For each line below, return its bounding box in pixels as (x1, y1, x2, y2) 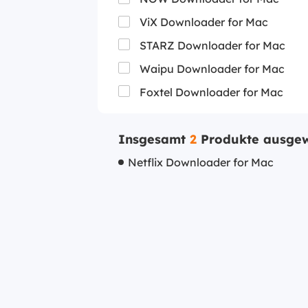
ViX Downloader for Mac (140, 15, 268, 30)
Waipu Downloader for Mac (140, 61, 285, 76)
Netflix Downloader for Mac (128, 155, 274, 169)
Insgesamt (118, 131, 190, 147)
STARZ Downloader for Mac (140, 38, 285, 52)
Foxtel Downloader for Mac (140, 85, 283, 99)
